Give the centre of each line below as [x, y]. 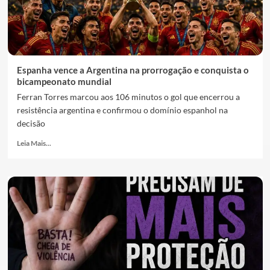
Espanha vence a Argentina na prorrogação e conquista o [133, 70]
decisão [31, 123]
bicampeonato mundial [64, 81]
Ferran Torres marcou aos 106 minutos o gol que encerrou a [128, 97]
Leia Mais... [34, 143]
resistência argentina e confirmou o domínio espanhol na [122, 110]
